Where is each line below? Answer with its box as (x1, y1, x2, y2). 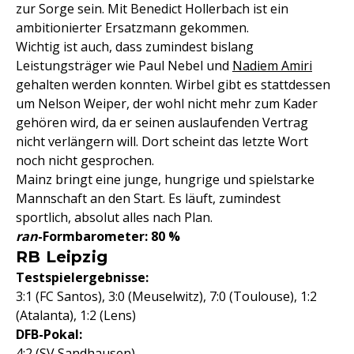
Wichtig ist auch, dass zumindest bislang (16, 38, 254, 55)
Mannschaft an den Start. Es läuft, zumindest (16, 190, 281, 207)
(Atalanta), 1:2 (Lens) (16, 307, 136, 324)
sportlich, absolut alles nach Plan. (16, 209, 213, 226)
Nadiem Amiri (232, 57, 312, 74)
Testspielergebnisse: (16, 269, 149, 286)
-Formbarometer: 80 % (38, 228, 180, 245)
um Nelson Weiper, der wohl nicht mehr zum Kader (16, 95, 318, 112)
